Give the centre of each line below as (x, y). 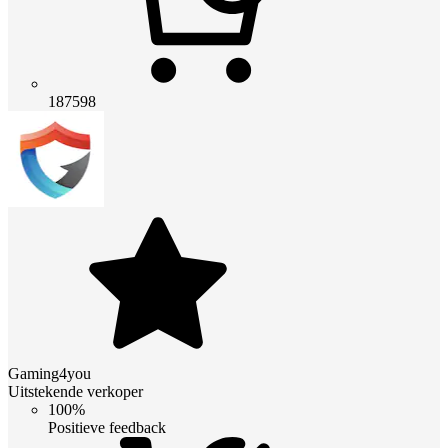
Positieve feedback (107, 427)
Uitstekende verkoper (75, 391)
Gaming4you (49, 373)
